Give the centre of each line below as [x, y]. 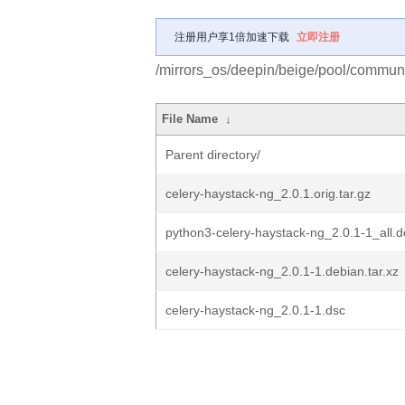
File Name [190, 119]
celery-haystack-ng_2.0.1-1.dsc [255, 310]
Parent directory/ [213, 155]
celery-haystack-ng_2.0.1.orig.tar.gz [268, 193]
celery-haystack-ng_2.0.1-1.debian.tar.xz [282, 271]
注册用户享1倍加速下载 [232, 37]
